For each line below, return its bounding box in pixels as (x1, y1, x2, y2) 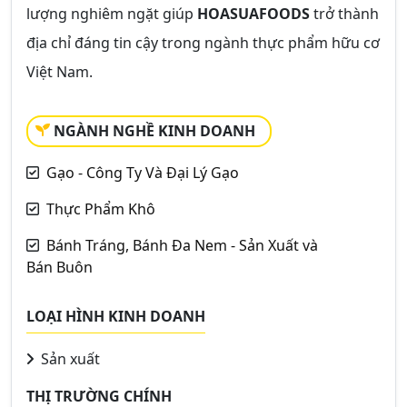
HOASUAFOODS (197, 4, 310, 24)
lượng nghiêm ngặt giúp (26, 4, 197, 24)
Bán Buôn (26, 257, 93, 277)
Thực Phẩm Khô (46, 199, 155, 219)
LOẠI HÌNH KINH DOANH (26, 306, 205, 326)
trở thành (310, 4, 379, 24)
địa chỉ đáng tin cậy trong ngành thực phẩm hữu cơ (26, 33, 380, 53)
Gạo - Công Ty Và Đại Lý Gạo (46, 163, 239, 183)
